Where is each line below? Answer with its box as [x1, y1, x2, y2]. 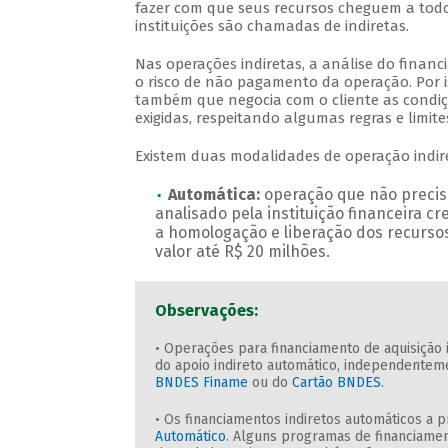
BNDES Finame [154, 374, 248, 392]
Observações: [154, 301, 258, 321]
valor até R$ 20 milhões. [154, 242, 330, 262]
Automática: [167, 185, 264, 205]
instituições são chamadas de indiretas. [134, 17, 409, 36]
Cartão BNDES [291, 374, 381, 392]
